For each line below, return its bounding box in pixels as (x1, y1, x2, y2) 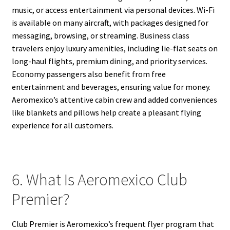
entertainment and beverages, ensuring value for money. (11, 82, 210, 92)
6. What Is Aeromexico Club (11, 169, 187, 190)
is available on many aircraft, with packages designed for (11, 17, 208, 28)
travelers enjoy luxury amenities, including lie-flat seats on (11, 43, 218, 54)
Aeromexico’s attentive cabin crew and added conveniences (11, 94, 217, 105)
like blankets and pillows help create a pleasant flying (11, 107, 201, 118)
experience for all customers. (11, 120, 113, 131)
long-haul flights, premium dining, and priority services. (11, 56, 207, 67)
